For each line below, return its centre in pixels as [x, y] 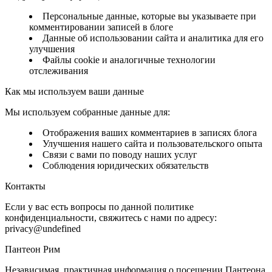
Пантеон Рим [32, 249]
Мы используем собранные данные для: [87, 112]
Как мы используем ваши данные [74, 91]
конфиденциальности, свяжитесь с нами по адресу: [111, 217]
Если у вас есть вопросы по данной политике [99, 206]
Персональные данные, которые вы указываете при [149, 16]
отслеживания [59, 70]
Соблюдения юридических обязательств [126, 165]
